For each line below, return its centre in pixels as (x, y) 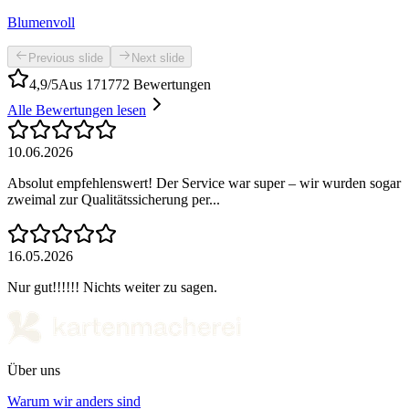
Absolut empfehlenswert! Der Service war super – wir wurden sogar (204, 184)
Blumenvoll (41, 23)
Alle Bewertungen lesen (77, 110)
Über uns (34, 371)
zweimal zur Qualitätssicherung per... (114, 200)
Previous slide (66, 58)
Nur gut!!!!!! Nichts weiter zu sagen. (112, 288)
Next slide (158, 58)
